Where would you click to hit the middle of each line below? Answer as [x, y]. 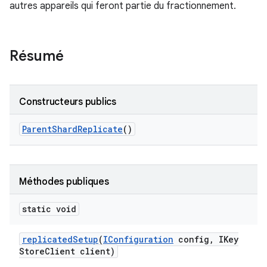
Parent [37, 129]
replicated [47, 239]
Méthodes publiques [64, 182]
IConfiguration [138, 239]
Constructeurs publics [68, 102]
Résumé [37, 56]
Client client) [80, 251]
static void [49, 209]
